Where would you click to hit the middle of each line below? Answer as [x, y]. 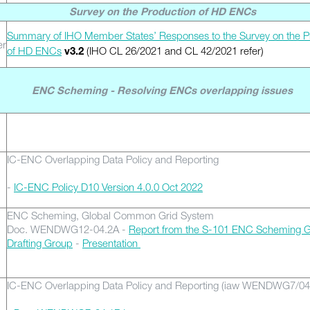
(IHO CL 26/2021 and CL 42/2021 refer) [174, 51]
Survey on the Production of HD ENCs [162, 13]
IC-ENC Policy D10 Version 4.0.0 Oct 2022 [108, 187]
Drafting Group [40, 243]
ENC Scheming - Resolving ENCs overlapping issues [162, 92]
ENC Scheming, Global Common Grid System [110, 215]
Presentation [111, 243]
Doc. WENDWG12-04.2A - [68, 229]
